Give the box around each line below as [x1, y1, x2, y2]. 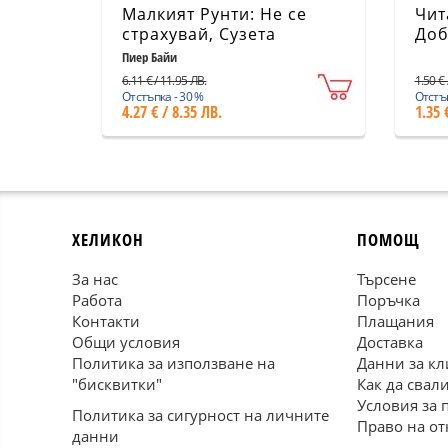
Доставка [357, 332, 423, 352]
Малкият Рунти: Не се [122, 3, 307, 25]
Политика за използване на [72, 353, 275, 373]
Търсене [357, 269, 416, 289]
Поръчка [357, 290, 420, 310]
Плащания [357, 311, 434, 331]
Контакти [72, 311, 140, 331]
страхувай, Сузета [122, 23, 276, 45]
